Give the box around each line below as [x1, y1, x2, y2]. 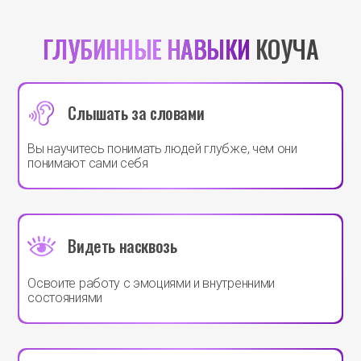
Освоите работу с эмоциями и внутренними [27, 276, 275, 292]
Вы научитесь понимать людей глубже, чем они [27, 141, 297, 157]
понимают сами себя [27, 156, 148, 172]
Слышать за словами [68, 100, 205, 125]
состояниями [27, 290, 102, 306]
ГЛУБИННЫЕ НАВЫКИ [43, 30, 251, 67]
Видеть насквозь [68, 234, 177, 259]
